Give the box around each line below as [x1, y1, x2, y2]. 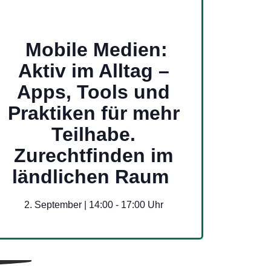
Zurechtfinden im [14, 144, 174, 166]
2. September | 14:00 [24, 199, 113, 210]
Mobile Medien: [25, 38, 168, 60]
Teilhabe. [51, 123, 136, 145]
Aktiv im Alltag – [18, 59, 169, 82]
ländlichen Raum [12, 165, 169, 188]
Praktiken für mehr [7, 102, 180, 124]
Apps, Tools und [17, 80, 171, 103]
